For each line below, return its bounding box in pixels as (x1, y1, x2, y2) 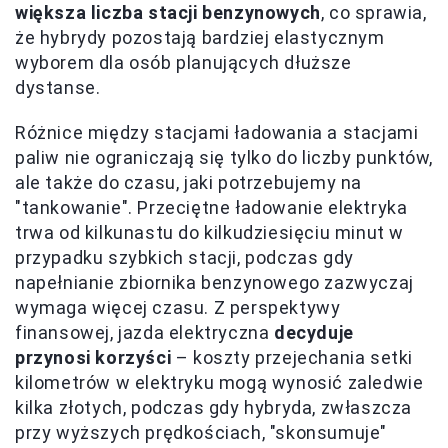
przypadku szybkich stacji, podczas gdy (15, 246, 354, 268)
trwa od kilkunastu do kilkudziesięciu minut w (15, 221, 405, 243)
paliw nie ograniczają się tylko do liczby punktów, (15, 146, 434, 168)
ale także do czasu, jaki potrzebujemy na (15, 171, 363, 193)
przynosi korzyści (15, 346, 172, 368)
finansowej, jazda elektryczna (15, 321, 275, 343)
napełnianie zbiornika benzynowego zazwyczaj (15, 271, 414, 293)
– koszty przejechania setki (171, 346, 414, 368)
